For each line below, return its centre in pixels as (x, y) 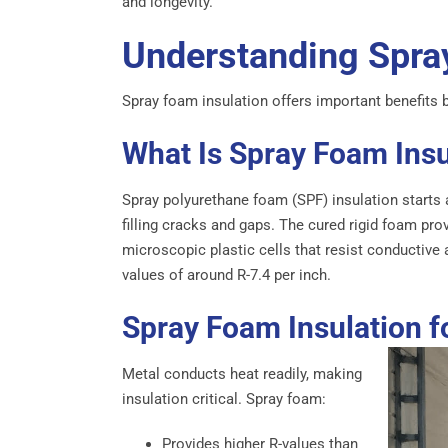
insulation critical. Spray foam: (224, 398)
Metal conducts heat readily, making (242, 373)
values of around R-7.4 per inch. (226, 274)
